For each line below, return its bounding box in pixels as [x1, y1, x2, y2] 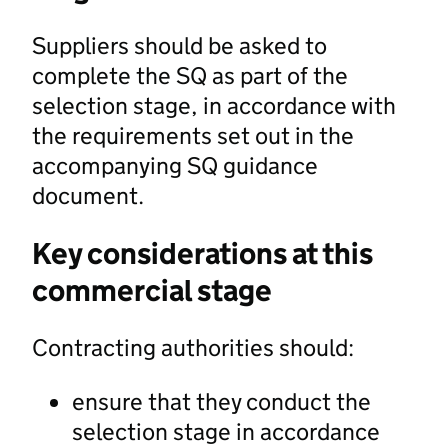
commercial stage [32, 271, 272, 309]
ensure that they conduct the [72, 386, 371, 416]
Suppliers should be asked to [32, 30, 327, 60]
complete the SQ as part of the [32, 60, 348, 90]
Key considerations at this [32, 234, 373, 272]
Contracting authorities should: [32, 332, 354, 362]
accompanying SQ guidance [32, 150, 318, 180]
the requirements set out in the [32, 120, 354, 150]
